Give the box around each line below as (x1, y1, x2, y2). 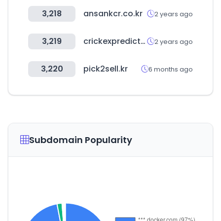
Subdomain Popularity (29, 134, 132, 146)
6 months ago (148, 64, 193, 74)
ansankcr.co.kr (83, 8, 143, 19)
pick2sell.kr (83, 63, 128, 74)
